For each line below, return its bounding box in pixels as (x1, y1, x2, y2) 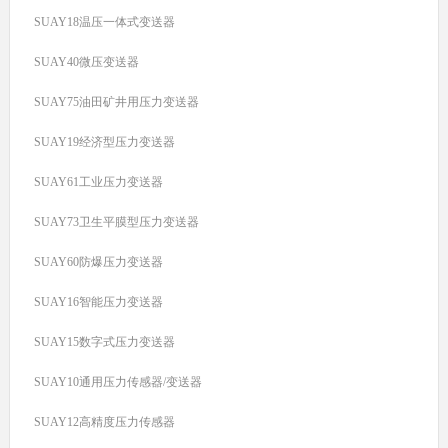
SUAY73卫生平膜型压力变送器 (34, 214, 200, 229)
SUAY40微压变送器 (34, 54, 140, 69)
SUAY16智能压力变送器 (34, 294, 164, 309)
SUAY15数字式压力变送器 (34, 334, 176, 349)
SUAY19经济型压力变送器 (34, 134, 176, 149)
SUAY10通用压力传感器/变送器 (34, 374, 203, 389)
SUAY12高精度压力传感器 (34, 414, 176, 429)
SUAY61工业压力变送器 (34, 174, 164, 189)
